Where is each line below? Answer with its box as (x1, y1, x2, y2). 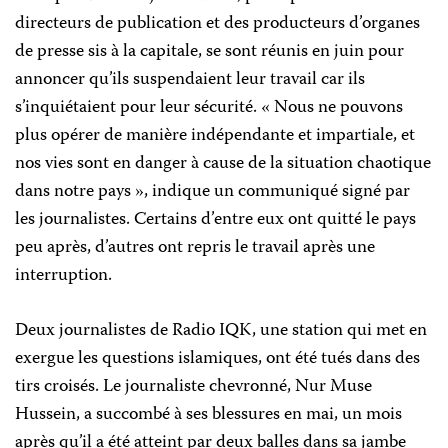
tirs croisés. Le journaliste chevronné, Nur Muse (15, 372, 372, 402)
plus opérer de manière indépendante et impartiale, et (15, 121, 415, 151)
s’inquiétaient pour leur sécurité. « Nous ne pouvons (15, 93, 403, 123)
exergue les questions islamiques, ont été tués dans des (15, 344, 420, 374)
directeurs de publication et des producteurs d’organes (15, 9, 420, 39)
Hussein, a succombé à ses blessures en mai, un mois (15, 400, 402, 430)
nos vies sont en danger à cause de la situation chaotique (15, 149, 431, 179)
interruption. (15, 261, 112, 291)
